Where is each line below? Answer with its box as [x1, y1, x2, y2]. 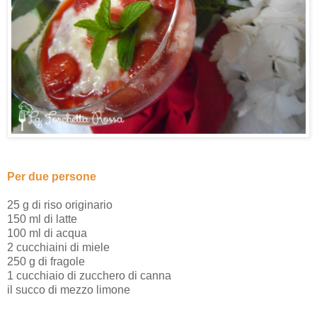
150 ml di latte [7, 213, 77, 226]
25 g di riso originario [7, 199, 113, 212]
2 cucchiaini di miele [7, 241, 110, 254]
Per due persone [7, 171, 96, 183]
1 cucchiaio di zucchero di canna [7, 270, 171, 282]
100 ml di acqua [7, 227, 87, 240]
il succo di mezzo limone [7, 284, 130, 296]
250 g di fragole [7, 255, 85, 268]
